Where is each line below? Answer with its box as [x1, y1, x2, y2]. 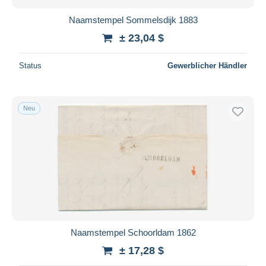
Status [19, 61, 42, 70]
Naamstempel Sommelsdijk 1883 [68, 14, 198, 25]
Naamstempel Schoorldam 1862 [70, 227, 196, 237]
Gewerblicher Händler [167, 61, 247, 70]
